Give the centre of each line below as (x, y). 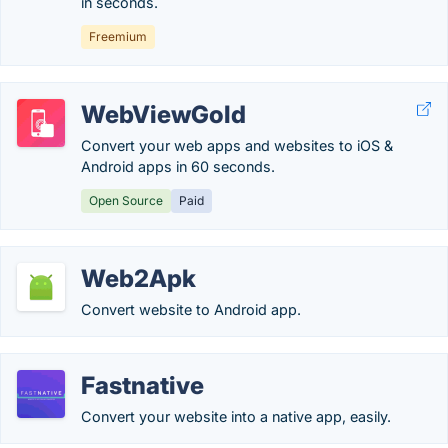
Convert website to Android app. (191, 309)
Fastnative (142, 385)
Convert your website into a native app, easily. (236, 416)
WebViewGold (163, 114)
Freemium (118, 36)
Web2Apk (138, 278)
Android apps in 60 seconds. (178, 166)
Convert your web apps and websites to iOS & (237, 145)
